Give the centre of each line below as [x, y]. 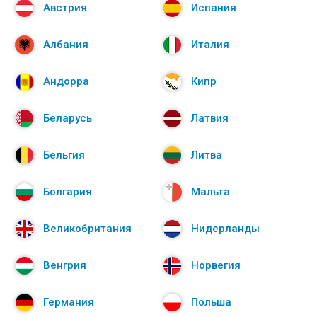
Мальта [211, 192]
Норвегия [216, 266]
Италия [210, 45]
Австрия [65, 8]
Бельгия [64, 155]
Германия [69, 302]
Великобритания [87, 229]
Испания [214, 8]
